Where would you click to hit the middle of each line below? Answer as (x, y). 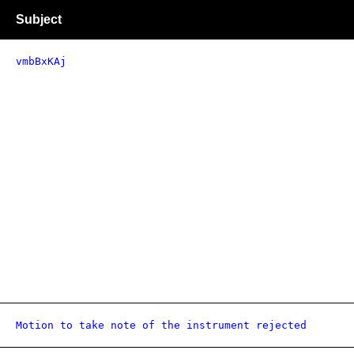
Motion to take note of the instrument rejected (161, 325)
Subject (39, 19)
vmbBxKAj (41, 61)
